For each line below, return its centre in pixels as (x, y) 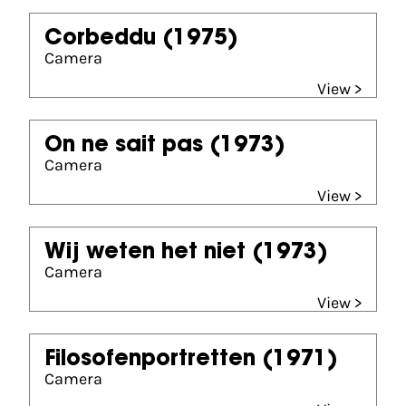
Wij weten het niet (145, 253)
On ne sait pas (124, 146)
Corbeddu (100, 39)
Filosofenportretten (150, 360)
